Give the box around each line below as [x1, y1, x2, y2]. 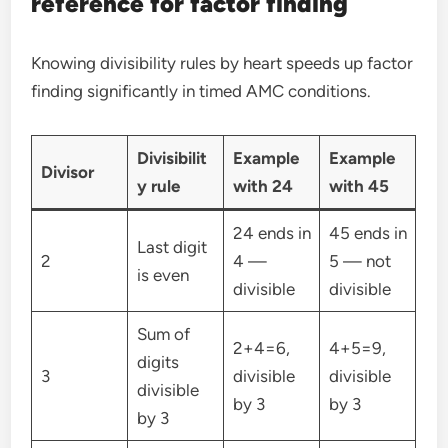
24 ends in [232, 223, 311, 244]
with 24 [232, 176, 293, 197]
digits [136, 352, 179, 373]
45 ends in [328, 223, 407, 244]
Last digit [136, 237, 207, 258]
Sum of [136, 324, 190, 345]
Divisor [40, 162, 94, 183]
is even [136, 265, 189, 286]
